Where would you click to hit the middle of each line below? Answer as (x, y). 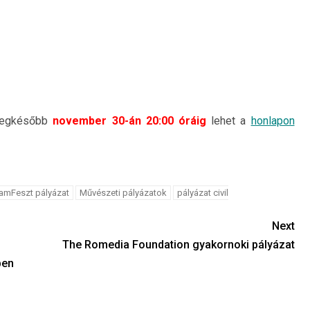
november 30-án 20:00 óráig (129, 121)
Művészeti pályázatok (123, 193)
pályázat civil (202, 193)
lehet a (228, 121)
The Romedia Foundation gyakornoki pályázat (178, 245)
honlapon (273, 121)
